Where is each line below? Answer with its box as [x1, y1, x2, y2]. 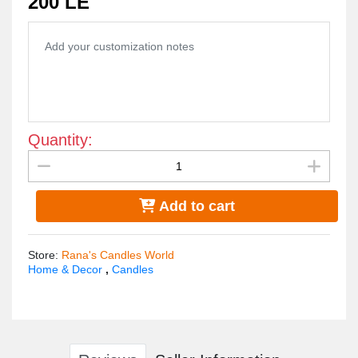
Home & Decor [28, 263, 105, 276]
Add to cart [155, 198, 235, 214]
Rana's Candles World [62, 249, 174, 261]
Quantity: [28, 131, 93, 149]
